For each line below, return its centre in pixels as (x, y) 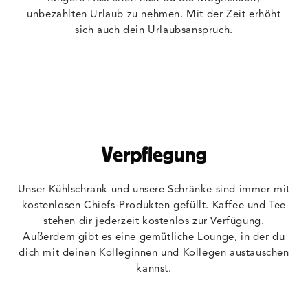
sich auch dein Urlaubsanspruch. (154, 31)
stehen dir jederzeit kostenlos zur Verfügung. (154, 222)
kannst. (154, 269)
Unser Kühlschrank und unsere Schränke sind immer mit (154, 190)
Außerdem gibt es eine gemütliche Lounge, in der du (154, 238)
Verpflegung (154, 154)
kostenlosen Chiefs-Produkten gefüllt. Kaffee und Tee (154, 206)
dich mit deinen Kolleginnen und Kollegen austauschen (154, 253)
